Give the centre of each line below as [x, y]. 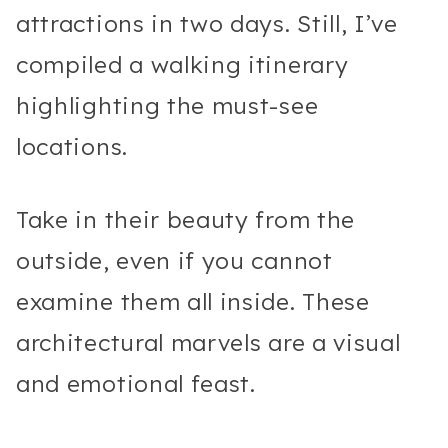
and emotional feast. [139, 383]
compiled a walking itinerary [182, 64]
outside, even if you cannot [174, 260]
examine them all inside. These [193, 301]
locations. [75, 146]
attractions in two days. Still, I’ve [207, 23]
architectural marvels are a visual [208, 342]
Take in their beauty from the [186, 219]
